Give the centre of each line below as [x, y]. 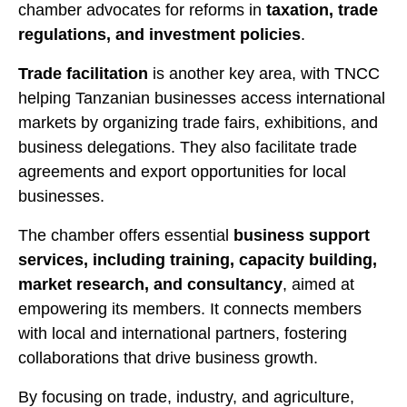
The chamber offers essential [126, 235]
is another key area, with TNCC [264, 73]
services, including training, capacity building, [198, 259]
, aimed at [318, 284]
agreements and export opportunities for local [182, 171]
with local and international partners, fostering [183, 333]
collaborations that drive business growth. [168, 357]
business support [302, 235]
